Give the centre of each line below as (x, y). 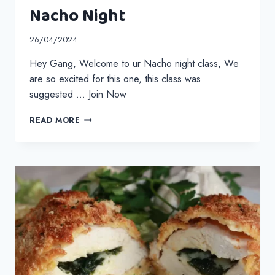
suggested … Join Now (78, 95)
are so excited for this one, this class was (115, 79)
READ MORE (55, 120)
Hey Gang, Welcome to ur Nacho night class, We (134, 64)
